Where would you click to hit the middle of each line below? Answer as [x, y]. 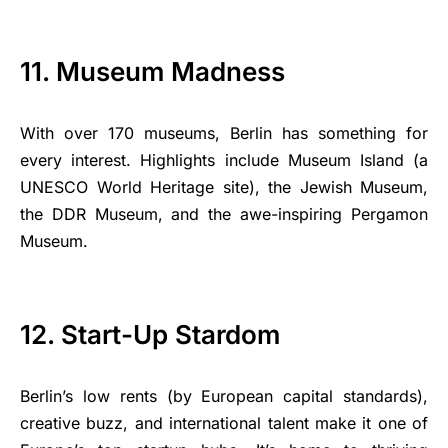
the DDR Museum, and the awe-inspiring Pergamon [224, 214]
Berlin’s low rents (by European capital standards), [224, 396]
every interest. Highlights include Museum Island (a [224, 160]
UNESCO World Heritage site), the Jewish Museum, [224, 187]
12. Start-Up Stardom [150, 334]
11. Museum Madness [152, 71]
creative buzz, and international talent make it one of [224, 423]
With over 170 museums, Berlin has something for [224, 133]
